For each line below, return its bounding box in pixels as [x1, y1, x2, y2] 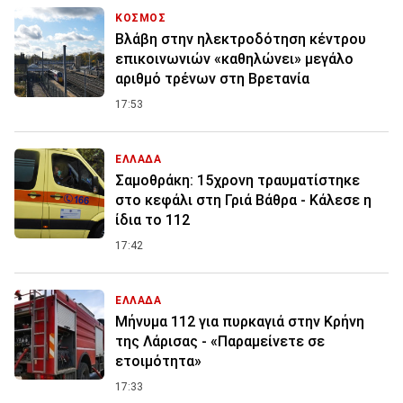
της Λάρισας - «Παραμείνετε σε [115, 332, 325, 350]
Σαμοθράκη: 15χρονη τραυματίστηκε [115, 171, 360, 189]
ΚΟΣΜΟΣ [115, 11, 166, 24]
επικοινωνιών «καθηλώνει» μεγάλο [115, 49, 354, 67]
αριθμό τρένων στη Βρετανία [115, 69, 309, 87]
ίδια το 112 [115, 210, 190, 228]
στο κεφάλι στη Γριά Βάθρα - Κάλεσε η [115, 191, 372, 209]
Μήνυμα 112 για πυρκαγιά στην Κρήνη [115, 312, 364, 330]
